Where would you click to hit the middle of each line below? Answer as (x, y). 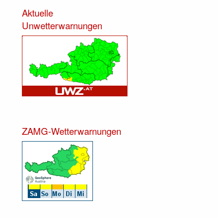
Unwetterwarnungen (62, 26)
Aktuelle (37, 13)
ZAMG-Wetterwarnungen (72, 131)
